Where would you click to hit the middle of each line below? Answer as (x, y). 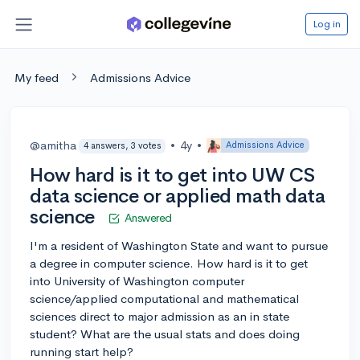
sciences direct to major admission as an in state (160, 316)
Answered (148, 217)
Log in (327, 23)
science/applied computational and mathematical (164, 298)
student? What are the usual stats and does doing (165, 333)
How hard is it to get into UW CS (172, 175)
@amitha (53, 145)
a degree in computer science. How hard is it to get (169, 263)
